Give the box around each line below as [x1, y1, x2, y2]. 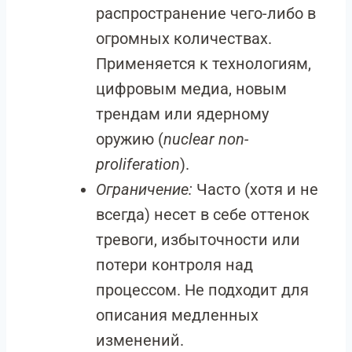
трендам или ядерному [96, 104, 269, 123]
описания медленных [96, 306, 258, 324]
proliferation [96, 155, 180, 174]
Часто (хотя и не [192, 180, 318, 199]
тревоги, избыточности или [96, 230, 300, 249]
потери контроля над [96, 255, 253, 274]
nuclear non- [163, 130, 248, 148]
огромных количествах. [96, 29, 272, 48]
